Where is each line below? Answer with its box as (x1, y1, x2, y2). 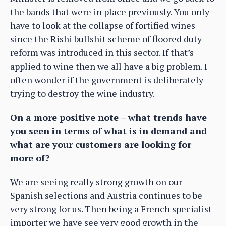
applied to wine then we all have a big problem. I (10, 60, 207, 73)
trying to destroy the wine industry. (10, 87, 155, 100)
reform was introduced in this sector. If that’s (10, 46, 194, 59)
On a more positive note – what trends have (10, 111, 207, 124)
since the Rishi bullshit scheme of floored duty (10, 33, 202, 45)
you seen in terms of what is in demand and (10, 125, 207, 137)
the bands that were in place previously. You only (10, 6, 209, 18)
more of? (10, 152, 49, 164)
